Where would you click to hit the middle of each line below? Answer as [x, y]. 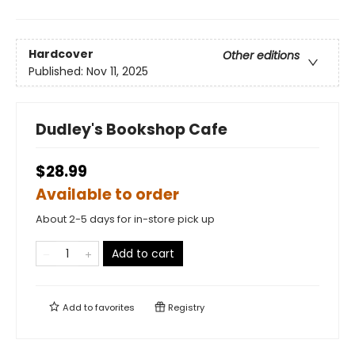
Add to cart [143, 254]
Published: [57, 71]
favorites [115, 308]
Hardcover [61, 53]
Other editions [261, 55]
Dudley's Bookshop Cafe [132, 130]
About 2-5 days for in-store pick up [125, 219]
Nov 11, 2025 [117, 71]
